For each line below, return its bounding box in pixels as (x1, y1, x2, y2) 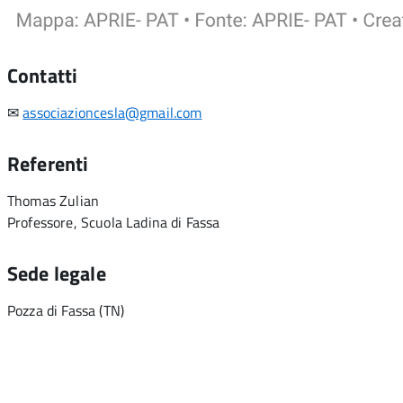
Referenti (7, 148, 89, 179)
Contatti (7, 60, 78, 91)
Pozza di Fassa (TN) (7, 300, 125, 321)
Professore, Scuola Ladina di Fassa (7, 211, 220, 233)
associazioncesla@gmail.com (22, 102, 202, 123)
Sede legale (7, 258, 106, 289)
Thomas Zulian (7, 190, 100, 211)
